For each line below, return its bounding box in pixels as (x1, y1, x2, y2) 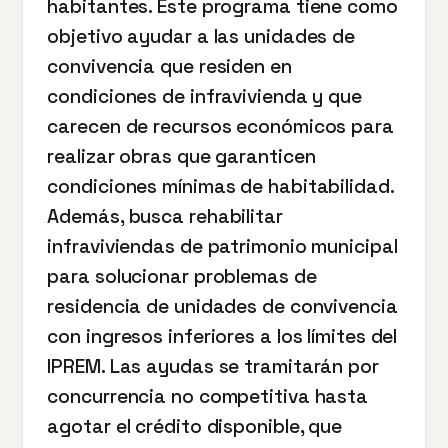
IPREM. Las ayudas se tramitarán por (47, 354, 379, 379)
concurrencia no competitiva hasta (47, 384, 369, 409)
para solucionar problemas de (47, 264, 317, 289)
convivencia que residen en (47, 54, 292, 79)
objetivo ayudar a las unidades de (47, 24, 356, 49)
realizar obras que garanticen (47, 144, 316, 169)
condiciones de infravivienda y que (47, 84, 362, 109)
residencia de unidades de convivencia (47, 294, 398, 319)
